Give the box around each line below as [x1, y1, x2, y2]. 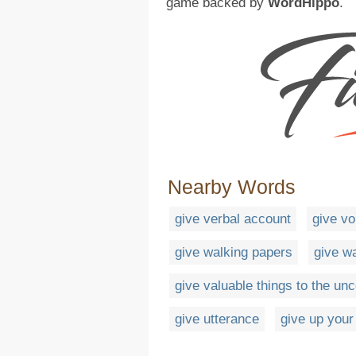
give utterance [175, 311, 259, 327]
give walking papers [175, 245, 292, 261]
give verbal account [175, 211, 291, 227]
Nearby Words [168, 176, 296, 199]
